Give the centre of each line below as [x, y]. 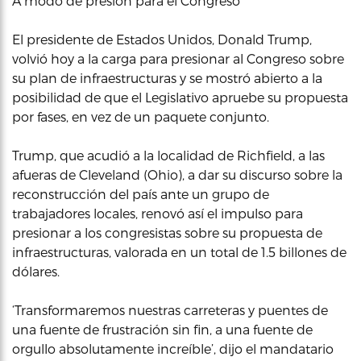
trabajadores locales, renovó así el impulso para [158, 213]
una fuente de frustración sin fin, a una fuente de [162, 329]
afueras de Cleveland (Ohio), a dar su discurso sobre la [177, 174]
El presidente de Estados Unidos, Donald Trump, [162, 39]
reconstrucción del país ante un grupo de [141, 194]
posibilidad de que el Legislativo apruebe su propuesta [180, 97]
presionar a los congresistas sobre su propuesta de [167, 232]
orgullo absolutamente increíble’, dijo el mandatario [173, 349]
